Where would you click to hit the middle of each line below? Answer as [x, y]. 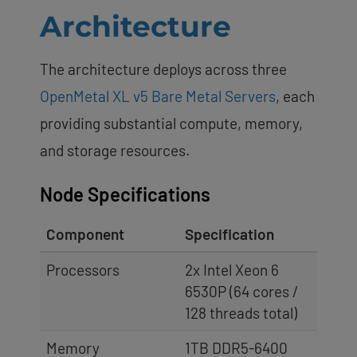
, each [295, 96]
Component [85, 233]
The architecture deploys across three [163, 69]
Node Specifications [125, 194]
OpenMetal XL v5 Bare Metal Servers [158, 96]
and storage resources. [115, 150]
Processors [83, 269]
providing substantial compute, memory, [171, 123]
